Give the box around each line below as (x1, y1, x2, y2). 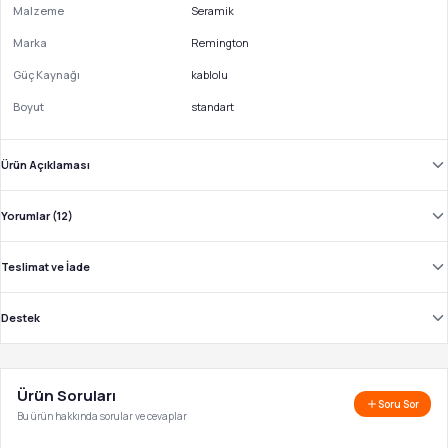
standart (191, 99, 234, 115)
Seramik (191, 3, 234, 19)
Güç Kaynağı (13, 67, 80, 83)
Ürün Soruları (17, 385, 116, 407)
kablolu (191, 67, 228, 83)
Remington (191, 35, 249, 51)
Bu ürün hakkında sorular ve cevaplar (17, 409, 187, 424)
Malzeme (13, 3, 64, 19)
